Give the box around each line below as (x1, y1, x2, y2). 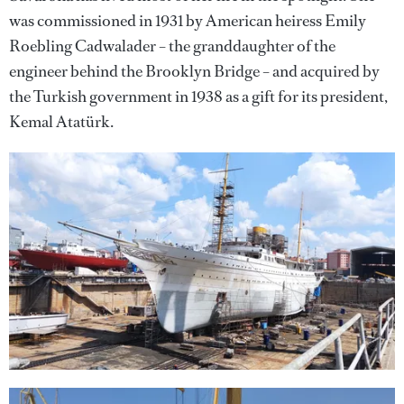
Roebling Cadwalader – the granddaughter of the (9, 35, 335, 57)
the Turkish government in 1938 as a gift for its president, (9, 86, 388, 107)
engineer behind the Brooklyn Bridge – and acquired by (9, 60, 380, 82)
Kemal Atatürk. (9, 111, 114, 133)
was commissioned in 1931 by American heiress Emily (9, 10, 366, 32)
